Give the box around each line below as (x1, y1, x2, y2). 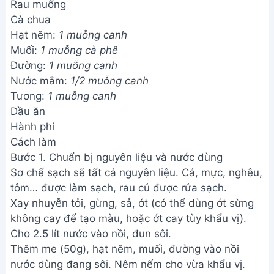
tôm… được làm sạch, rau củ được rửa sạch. (10, 182, 227, 194)
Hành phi (10, 120, 54, 133)
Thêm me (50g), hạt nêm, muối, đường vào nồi (10, 243, 239, 255)
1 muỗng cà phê (40, 44, 118, 56)
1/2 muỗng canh (70, 75, 149, 87)
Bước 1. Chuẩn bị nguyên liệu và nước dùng (10, 151, 223, 163)
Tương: (10, 90, 48, 102)
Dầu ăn (10, 105, 45, 117)
